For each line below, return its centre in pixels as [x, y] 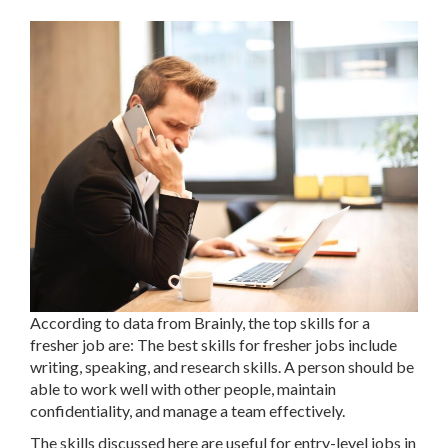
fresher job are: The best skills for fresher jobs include [213, 344]
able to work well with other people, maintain [183, 388]
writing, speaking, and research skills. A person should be [222, 366]
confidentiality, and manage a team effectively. [187, 410]
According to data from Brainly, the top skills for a [200, 322]
